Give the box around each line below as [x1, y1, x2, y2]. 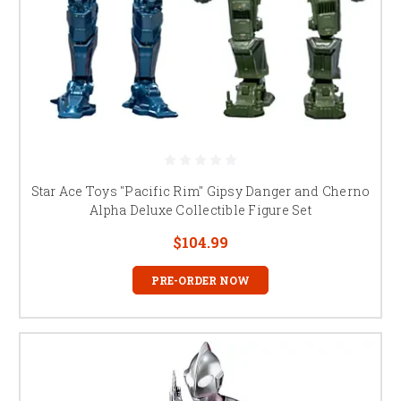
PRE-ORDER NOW [151, 272, 250, 287]
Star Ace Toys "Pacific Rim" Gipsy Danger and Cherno [30, 182, 371, 200]
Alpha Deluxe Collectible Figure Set [90, 200, 311, 218]
